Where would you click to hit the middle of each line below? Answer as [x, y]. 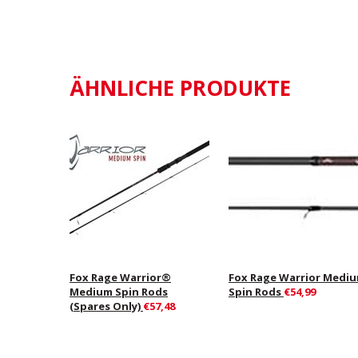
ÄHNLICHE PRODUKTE [180, 88]
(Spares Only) [106, 306]
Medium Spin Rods [119, 291]
